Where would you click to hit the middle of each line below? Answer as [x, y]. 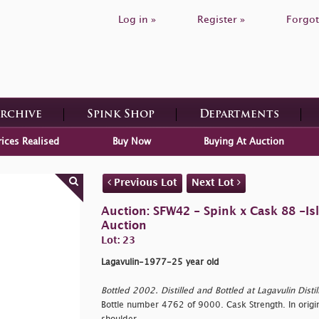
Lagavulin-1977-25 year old [160, 262]
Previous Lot [144, 182]
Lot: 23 [118, 240]
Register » [221, 20]
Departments [239, 115]
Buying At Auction [244, 141]
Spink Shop [120, 115]
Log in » [137, 20]
